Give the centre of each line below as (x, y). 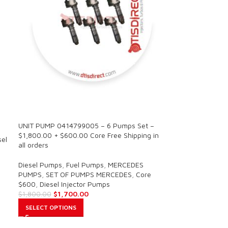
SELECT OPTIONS (51, 207)
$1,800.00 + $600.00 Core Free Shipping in (88, 135)
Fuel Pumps (85, 164)
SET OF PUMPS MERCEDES (89, 174)
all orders (33, 145)
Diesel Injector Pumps (75, 184)
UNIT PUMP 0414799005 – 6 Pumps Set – (86, 125)
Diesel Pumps (40, 164)
